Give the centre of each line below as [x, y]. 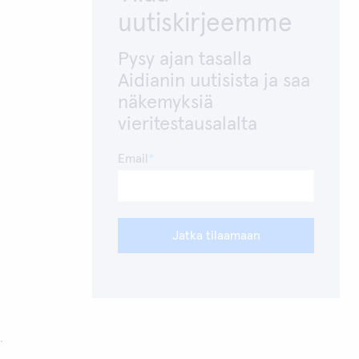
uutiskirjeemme [206, 24]
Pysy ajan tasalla [185, 59]
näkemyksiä [166, 103]
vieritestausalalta [188, 124]
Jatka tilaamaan [216, 236]
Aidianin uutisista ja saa [214, 81]
